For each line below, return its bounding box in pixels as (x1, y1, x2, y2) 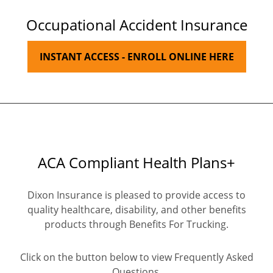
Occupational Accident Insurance (26, 15, 247, 35)
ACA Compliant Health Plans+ (38, 152, 235, 173)
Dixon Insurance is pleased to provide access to (27, 188, 246, 202)
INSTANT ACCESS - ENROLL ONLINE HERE (39, 50, 234, 64)
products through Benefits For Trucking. (44, 218, 229, 232)
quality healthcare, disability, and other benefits (27, 203, 246, 217)
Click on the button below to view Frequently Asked (19, 250, 253, 264)
